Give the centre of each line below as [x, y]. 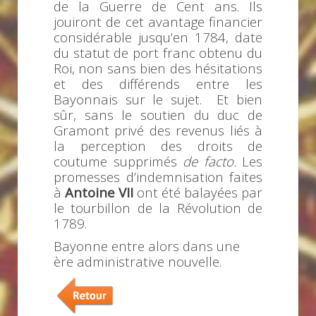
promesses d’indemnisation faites [158, 177]
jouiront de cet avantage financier [158, 22]
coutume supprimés [118, 162]
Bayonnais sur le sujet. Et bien [158, 99]
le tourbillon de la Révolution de [158, 208]
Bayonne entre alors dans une [147, 246]
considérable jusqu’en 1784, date [158, 37]
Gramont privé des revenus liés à [158, 130]
